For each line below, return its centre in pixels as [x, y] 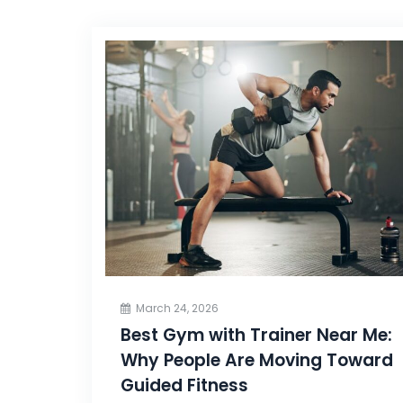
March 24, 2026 [177, 308]
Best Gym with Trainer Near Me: [256, 335]
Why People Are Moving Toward [257, 360]
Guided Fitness [184, 385]
